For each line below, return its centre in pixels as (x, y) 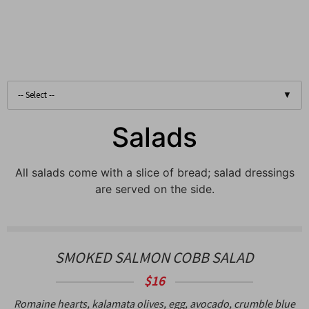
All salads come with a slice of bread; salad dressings (154, 172)
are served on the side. (154, 189)
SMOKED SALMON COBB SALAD (154, 257)
